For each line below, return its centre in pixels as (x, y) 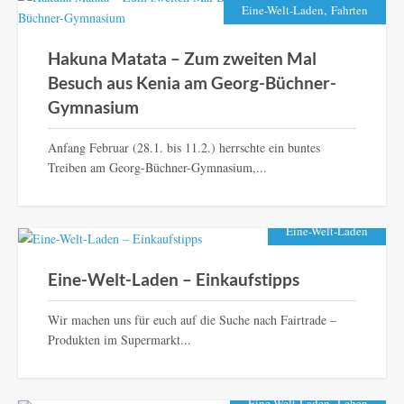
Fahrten (349, 10)
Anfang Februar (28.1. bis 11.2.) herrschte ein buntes (184, 148)
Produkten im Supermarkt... (119, 340)
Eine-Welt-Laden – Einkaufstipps (173, 280)
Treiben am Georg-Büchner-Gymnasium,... (157, 168)
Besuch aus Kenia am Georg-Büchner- (192, 83)
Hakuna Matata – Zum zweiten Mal (182, 59)
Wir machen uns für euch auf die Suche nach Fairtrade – (192, 320)
